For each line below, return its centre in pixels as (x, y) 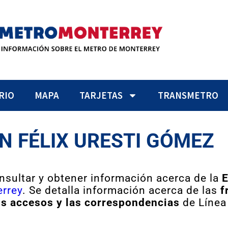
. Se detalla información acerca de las (121, 190)
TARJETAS (101, 95)
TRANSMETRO (188, 95)
